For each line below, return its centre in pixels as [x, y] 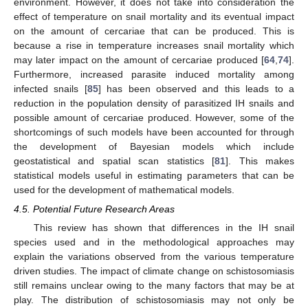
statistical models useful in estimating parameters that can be [154, 175]
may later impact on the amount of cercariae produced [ [139, 59]
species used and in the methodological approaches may [154, 242]
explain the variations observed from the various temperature [154, 256]
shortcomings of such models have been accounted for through [154, 132]
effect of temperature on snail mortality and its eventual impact [154, 16]
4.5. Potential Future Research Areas [94, 209]
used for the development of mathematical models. [124, 189]
